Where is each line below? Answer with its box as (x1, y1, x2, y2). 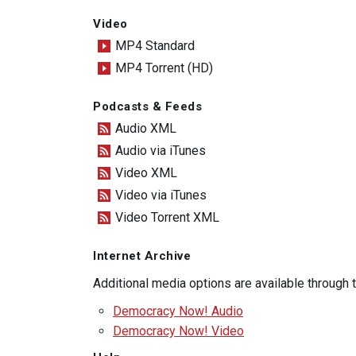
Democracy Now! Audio (113, 303, 243, 319)
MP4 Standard (115, 38, 195, 54)
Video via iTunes (115, 188, 207, 203)
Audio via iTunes (115, 143, 206, 159)
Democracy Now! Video (113, 323, 244, 339)
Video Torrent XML (115, 210, 219, 226)
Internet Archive (93, 248, 191, 263)
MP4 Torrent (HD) (115, 60, 213, 76)
